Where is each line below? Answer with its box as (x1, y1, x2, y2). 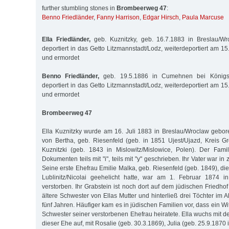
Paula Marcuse (182, 14, 224, 21)
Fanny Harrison (97, 14, 140, 21)
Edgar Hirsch (143, 14, 179, 21)
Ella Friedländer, (42, 35, 90, 43)
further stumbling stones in (42, 5, 117, 12)
